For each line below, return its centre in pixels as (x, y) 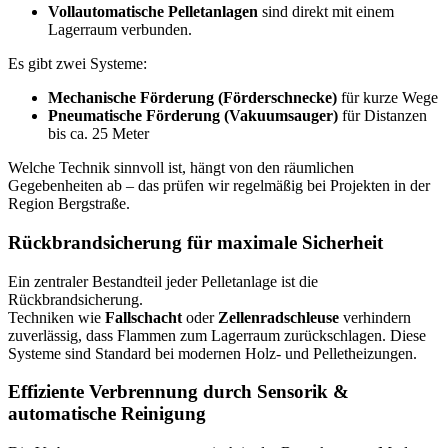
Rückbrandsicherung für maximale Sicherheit (195, 243)
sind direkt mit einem (326, 12)
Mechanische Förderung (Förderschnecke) (192, 98)
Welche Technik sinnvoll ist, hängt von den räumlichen (181, 168)
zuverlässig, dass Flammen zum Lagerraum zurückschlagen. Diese (217, 335)
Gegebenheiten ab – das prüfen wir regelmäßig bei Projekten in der (219, 186)
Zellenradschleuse (278, 317)
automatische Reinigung (107, 414)
